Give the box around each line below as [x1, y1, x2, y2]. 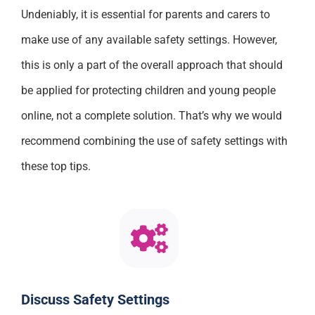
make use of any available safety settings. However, [20, 32, 277, 46]
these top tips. [20, 159, 91, 173]
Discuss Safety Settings [20, 291, 169, 309]
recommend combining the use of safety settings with [20, 134, 288, 148]
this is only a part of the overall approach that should [20, 58, 283, 72]
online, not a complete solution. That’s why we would [20, 108, 282, 122]
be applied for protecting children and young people [20, 83, 276, 97]
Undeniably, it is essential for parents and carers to [20, 7, 270, 21]
